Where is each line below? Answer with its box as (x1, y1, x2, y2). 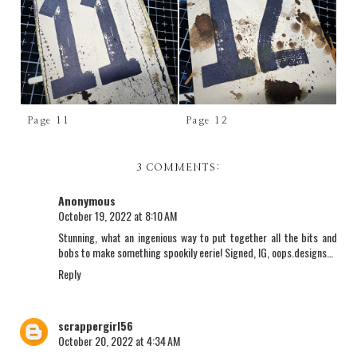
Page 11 (26, 115, 70, 126)
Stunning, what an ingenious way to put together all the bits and (58, 228, 337, 245)
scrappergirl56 (58, 317, 133, 335)
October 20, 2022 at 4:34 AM (58, 332, 180, 350)
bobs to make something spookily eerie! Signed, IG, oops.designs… (58, 243, 333, 261)
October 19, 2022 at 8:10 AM (58, 206, 177, 224)
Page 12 (185, 115, 229, 126)
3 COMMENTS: (136, 162, 221, 172)
